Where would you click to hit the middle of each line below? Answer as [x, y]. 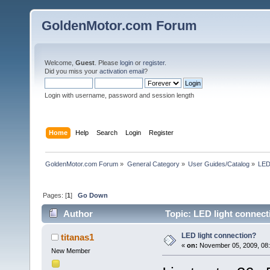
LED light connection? [218, 236]
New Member [71, 251]
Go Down [93, 195]
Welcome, [60, 63]
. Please [107, 63]
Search [107, 132]
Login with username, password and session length [119, 95]
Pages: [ [55, 195]
